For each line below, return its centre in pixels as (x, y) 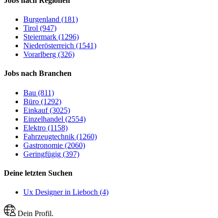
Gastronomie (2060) (54, 145)
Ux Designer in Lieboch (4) (66, 192)
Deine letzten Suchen (38, 173)
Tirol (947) (40, 28)
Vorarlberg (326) (49, 54)
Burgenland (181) (51, 19)
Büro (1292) (42, 101)
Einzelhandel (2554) (54, 119)
